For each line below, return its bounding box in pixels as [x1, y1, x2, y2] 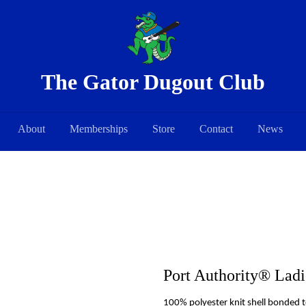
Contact [199, 123, 233, 135]
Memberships [70, 123, 128, 135]
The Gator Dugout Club [41, 70, 265, 94]
